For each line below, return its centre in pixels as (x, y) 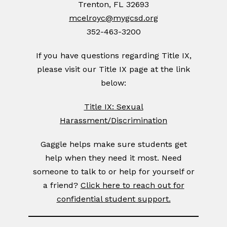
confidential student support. (113, 199)
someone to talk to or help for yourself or (113, 172)
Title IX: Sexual (113, 107)
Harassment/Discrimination (113, 121)
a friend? (62, 185)
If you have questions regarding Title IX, (113, 56)
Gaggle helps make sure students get (113, 144)
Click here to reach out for (132, 185)
